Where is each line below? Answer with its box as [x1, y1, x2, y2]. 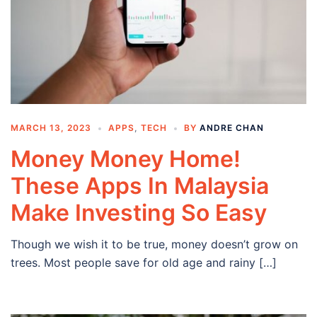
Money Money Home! [11, 145, 241, 173]
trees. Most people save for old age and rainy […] [11, 255, 277, 270]
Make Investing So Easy [11, 199, 267, 227]
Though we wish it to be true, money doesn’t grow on [11, 237, 298, 252]
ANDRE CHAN [200, 122, 264, 134]
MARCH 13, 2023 [11, 122, 91, 134]
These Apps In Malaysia [11, 172, 269, 200]
